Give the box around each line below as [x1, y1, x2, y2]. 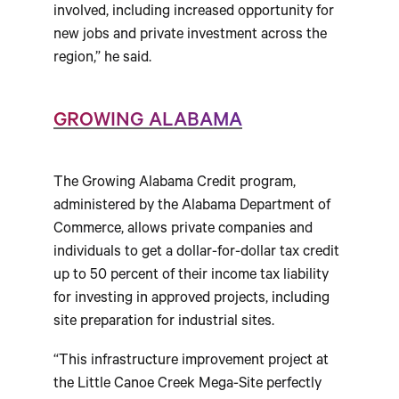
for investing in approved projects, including [53, 290, 330, 308]
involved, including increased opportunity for [53, 4, 334, 21]
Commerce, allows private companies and [53, 221, 313, 239]
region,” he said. [53, 50, 151, 68]
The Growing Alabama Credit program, [53, 175, 296, 192]
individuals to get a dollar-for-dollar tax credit [53, 244, 339, 262]
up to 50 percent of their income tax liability [53, 267, 329, 285]
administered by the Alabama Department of [53, 198, 330, 216]
